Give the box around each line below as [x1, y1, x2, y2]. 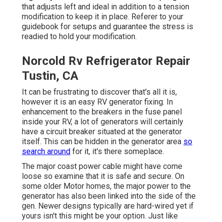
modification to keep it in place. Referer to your [22, 11, 183, 21]
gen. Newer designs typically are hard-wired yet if [22, 201, 194, 211]
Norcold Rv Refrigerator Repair [22, 54, 190, 68]
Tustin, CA [22, 68, 78, 83]
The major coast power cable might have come [22, 161, 182, 171]
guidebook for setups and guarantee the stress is [22, 21, 193, 31]
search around [22, 146, 70, 156]
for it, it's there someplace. [70, 146, 164, 156]
